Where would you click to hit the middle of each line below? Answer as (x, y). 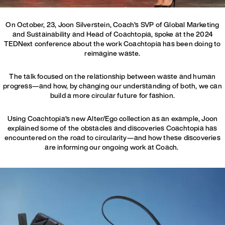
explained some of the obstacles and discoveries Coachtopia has (113, 128)
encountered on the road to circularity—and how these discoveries (113, 138)
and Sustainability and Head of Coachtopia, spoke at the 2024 (112, 34)
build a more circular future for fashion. (113, 95)
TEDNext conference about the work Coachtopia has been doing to (113, 44)
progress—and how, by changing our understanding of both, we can (113, 86)
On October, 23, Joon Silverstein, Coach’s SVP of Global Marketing (113, 25)
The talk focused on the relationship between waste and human (113, 76)
